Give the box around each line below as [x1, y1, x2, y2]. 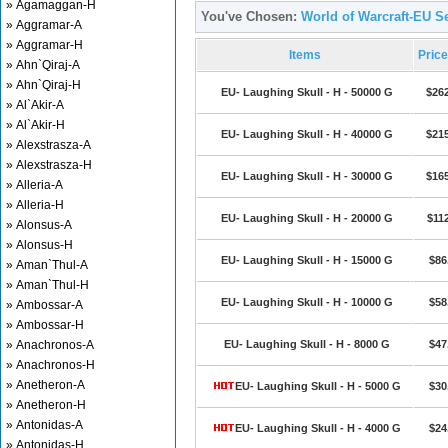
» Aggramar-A [6, 18, 82, 32]
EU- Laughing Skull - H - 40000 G [220, 128, 393, 140]
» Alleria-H [6, 198, 64, 212]
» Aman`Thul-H [6, 278, 89, 292]
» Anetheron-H [6, 398, 86, 412]
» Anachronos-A [6, 338, 94, 352]
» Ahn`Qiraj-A [6, 58, 80, 72]
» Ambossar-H [6, 318, 84, 332]
